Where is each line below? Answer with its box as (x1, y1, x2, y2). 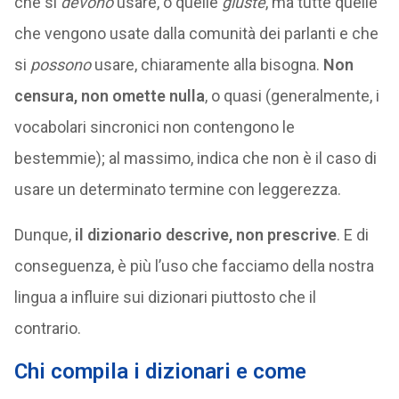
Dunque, (13, 225, 75, 244)
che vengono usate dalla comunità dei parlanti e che (13, 24, 379, 43)
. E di (336, 225, 369, 244)
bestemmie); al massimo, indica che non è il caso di (13, 149, 377, 167)
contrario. (13, 319, 81, 338)
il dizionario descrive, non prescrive (74, 225, 337, 244)
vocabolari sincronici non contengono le (13, 118, 295, 136)
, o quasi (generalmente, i (204, 86, 379, 105)
